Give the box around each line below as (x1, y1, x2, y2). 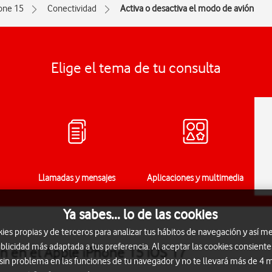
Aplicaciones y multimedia (147, 172, 243, 183)
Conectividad (47, 3, 97, 14)
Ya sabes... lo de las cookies (63, 206, 217, 223)
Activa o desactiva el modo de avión (120, 3, 254, 14)
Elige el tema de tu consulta (51, 59, 221, 76)
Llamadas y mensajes (38, 172, 115, 183)
